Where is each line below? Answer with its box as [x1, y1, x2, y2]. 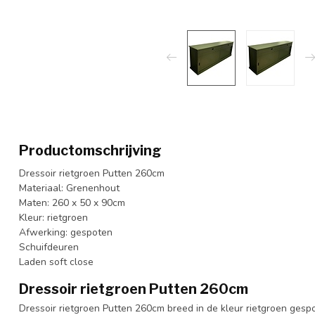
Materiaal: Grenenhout [19, 181, 120, 195]
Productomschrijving [19, 141, 162, 159]
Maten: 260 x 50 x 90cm [19, 195, 125, 210]
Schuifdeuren [19, 240, 79, 254]
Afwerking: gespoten [19, 225, 112, 239]
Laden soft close [19, 255, 94, 269]
